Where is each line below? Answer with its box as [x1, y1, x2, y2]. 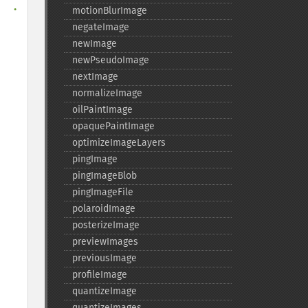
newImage [71, 38, 117, 49]
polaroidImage [71, 203, 135, 214]
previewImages [71, 236, 138, 247]
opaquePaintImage [71, 120, 155, 132]
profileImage [71, 269, 127, 280]
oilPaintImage [71, 104, 133, 115]
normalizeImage [71, 87, 142, 99]
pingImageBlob [71, 170, 137, 181]
